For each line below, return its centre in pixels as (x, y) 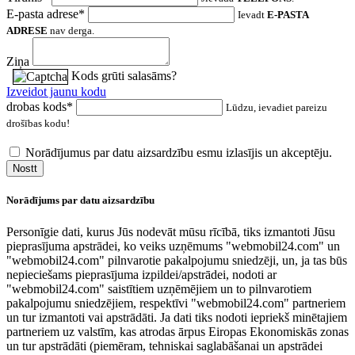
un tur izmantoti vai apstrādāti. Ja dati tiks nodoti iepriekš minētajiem (177, 317)
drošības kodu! (38, 124)
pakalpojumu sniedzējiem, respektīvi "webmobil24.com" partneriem (176, 303)
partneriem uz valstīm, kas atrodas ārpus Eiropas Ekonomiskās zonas (177, 331)
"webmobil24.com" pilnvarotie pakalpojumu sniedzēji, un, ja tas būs (177, 260)
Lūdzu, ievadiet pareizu (277, 108)
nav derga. (71, 31)
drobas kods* (40, 107)
